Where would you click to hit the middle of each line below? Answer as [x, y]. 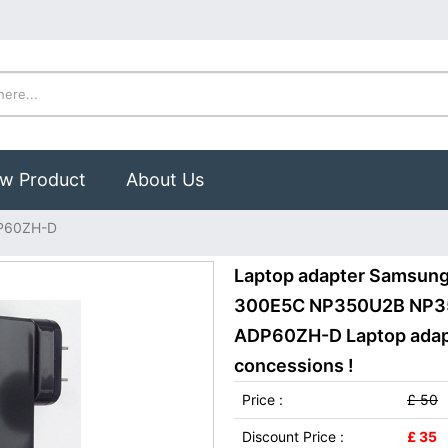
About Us [165, 179]
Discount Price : [293, 436]
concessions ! [294, 365]
